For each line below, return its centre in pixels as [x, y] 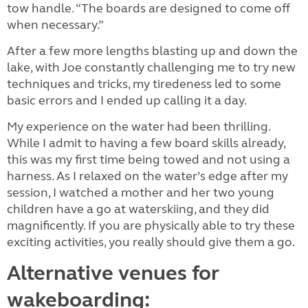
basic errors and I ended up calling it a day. [128, 100]
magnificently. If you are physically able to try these [151, 225]
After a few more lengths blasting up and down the [152, 51]
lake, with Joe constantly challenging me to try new [151, 67]
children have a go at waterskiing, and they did [138, 209]
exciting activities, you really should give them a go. [151, 242]
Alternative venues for [113, 273]
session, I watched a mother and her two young [141, 192]
